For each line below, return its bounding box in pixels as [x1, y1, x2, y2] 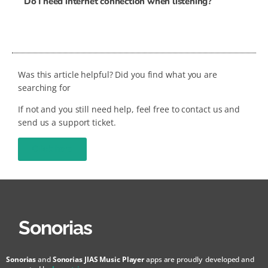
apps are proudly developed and [144, 254, 254, 265]
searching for [18, 81, 71, 93]
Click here [32, 144, 72, 155]
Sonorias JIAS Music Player [52, 254, 145, 265]
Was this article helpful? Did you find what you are [18, 68, 217, 80]
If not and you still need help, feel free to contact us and [18, 103, 240, 115]
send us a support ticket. [18, 116, 116, 128]
